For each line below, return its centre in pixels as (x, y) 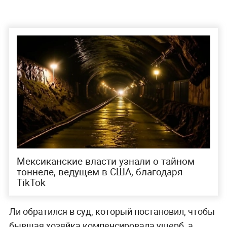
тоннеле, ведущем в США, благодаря (99, 172)
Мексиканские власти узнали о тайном (105, 161)
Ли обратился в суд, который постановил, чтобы (112, 212)
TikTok (31, 182)
